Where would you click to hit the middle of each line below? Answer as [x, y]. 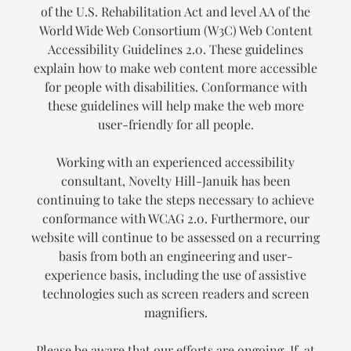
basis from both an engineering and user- [175, 256]
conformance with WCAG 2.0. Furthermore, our [175, 219]
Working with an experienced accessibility [175, 162]
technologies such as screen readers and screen [175, 294]
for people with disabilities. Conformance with [175, 87]
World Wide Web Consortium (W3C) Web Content [175, 31]
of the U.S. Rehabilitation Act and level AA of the [175, 12]
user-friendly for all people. [175, 125]
